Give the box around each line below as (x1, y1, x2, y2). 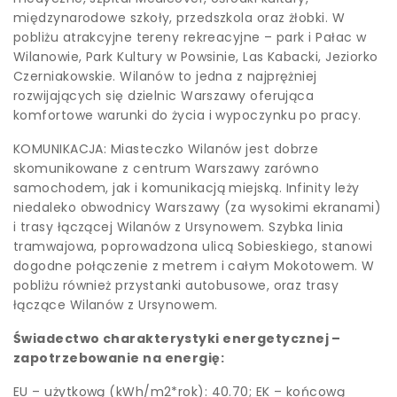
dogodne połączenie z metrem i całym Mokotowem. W (13, 257, 375, 275)
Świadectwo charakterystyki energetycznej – (13, 330, 341, 347)
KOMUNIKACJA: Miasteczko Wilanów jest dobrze (13, 140, 319, 158)
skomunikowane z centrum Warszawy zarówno (13, 160, 320, 177)
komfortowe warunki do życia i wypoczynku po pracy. (13, 106, 362, 124)
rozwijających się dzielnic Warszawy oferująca (13, 87, 315, 105)
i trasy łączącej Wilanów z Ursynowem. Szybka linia (13, 218, 344, 236)
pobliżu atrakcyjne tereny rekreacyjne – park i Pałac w (13, 28, 367, 46)
